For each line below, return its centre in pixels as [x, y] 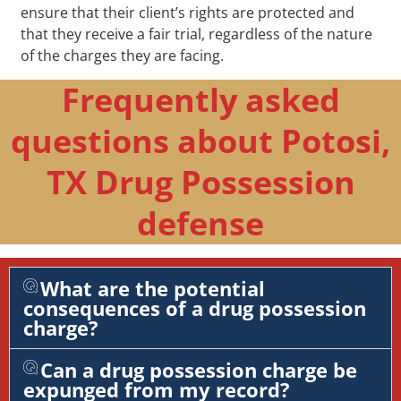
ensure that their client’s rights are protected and [188, 12]
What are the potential [153, 288]
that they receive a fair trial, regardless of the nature [197, 34]
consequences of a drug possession [195, 307]
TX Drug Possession [200, 182]
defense [200, 223]
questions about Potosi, [200, 141]
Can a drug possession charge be [199, 369]
